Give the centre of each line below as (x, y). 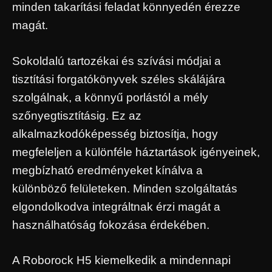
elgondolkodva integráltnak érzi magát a (116, 206)
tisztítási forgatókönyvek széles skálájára (119, 79)
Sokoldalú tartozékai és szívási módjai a (117, 61)
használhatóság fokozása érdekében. (111, 225)
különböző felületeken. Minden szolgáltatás (125, 188)
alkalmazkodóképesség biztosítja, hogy (115, 134)
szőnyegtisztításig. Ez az (77, 115)
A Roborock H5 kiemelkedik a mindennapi (121, 260)
